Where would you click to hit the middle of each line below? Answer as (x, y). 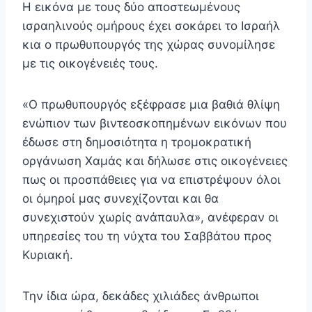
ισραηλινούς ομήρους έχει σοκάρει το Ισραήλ (151, 26)
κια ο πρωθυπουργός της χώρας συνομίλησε (149, 45)
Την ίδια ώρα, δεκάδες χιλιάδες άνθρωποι (141, 296)
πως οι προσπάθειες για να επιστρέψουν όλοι (151, 180)
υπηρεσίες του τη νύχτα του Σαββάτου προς (147, 236)
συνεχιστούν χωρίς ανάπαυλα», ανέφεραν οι (150, 218)
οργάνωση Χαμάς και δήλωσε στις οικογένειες (155, 161)
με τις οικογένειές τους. (90, 64)
